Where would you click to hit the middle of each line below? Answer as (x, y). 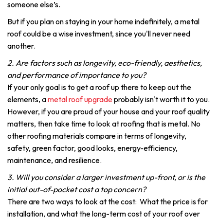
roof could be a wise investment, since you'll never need (99, 34)
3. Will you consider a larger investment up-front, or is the (106, 177)
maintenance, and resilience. (54, 160)
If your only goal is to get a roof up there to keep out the (99, 87)
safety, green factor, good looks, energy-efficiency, (92, 148)
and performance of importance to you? (77, 75)
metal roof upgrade (80, 99)
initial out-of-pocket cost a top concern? (77, 189)
